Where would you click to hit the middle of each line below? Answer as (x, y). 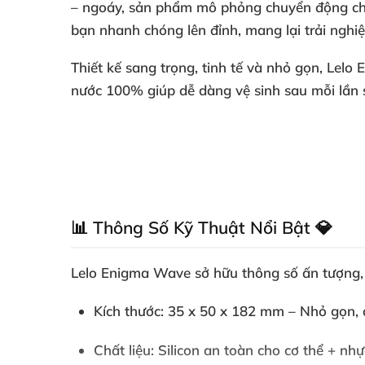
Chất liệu (122, 350)
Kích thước (127, 311)
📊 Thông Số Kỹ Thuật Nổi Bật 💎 (202, 227)
